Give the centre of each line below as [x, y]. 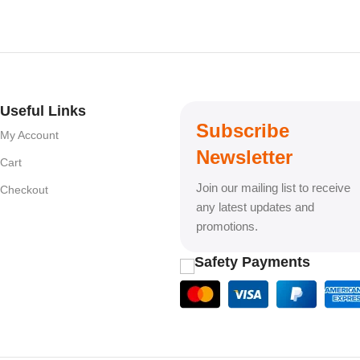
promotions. [227, 226]
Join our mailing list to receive [273, 187]
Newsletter [244, 157]
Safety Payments [252, 262]
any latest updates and [255, 207]
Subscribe [243, 130]
